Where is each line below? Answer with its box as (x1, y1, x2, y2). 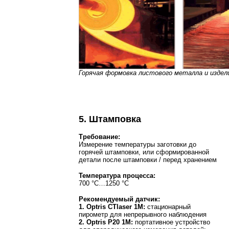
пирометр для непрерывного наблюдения (79, 210, 207, 218)
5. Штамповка (79, 113, 141, 124)
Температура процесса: (79, 171, 155, 179)
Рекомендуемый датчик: (79, 195, 160, 203)
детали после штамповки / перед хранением (79, 155, 217, 164)
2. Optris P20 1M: (79, 218, 133, 226)
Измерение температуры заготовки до (79, 140, 196, 148)
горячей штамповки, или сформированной (79, 148, 209, 156)
